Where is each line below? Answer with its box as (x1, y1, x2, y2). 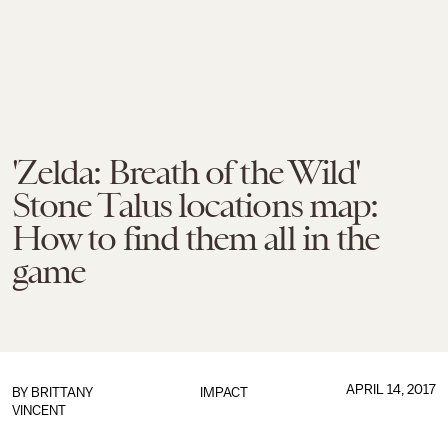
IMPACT (199, 385, 248, 400)
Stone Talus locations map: (12, 185, 378, 225)
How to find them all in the (12, 218, 380, 258)
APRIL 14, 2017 (345, 382, 436, 397)
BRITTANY (31, 385, 93, 400)
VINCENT (12, 403, 66, 418)
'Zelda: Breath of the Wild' (12, 152, 361, 192)
